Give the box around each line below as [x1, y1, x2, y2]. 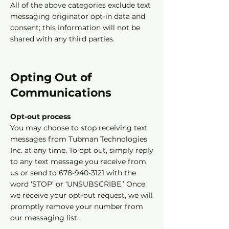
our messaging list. [10, 213, 81, 222]
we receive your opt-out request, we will [10, 191, 153, 200]
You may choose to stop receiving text [10, 123, 148, 132]
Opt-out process [10, 112, 71, 121]
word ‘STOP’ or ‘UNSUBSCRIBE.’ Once [10, 179, 145, 189]
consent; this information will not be [10, 23, 140, 32]
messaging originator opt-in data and [10, 12, 145, 21]
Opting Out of [10, 71, 92, 84]
